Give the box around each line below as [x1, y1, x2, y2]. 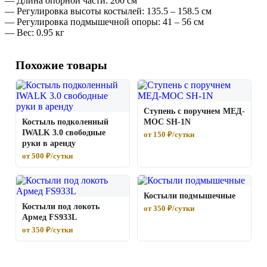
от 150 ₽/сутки [144, 130, 194, 139]
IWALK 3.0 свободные [22, 128, 105, 138]
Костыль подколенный [22, 117, 108, 127]
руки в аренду [22, 139, 76, 148]
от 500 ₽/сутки [22, 151, 73, 161]
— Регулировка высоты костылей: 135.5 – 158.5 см [5, 6, 212, 17]
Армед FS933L [22, 213, 77, 222]
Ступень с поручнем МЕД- [144, 107, 245, 116]
